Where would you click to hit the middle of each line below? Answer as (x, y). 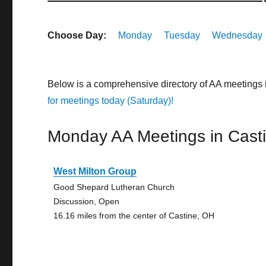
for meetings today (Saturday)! (111, 101)
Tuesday (182, 35)
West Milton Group (95, 171)
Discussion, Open (87, 201)
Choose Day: (77, 35)
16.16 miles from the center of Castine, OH (134, 216)
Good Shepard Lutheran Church (114, 187)
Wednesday (237, 35)
